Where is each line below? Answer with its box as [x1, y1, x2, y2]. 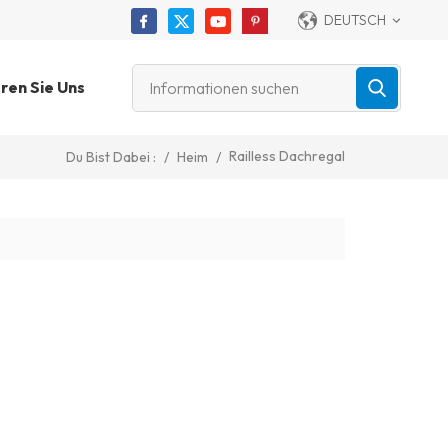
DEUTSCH [323, 11, 386, 29]
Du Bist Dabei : [65, 148, 156, 167]
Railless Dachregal [228, 146, 345, 165]
